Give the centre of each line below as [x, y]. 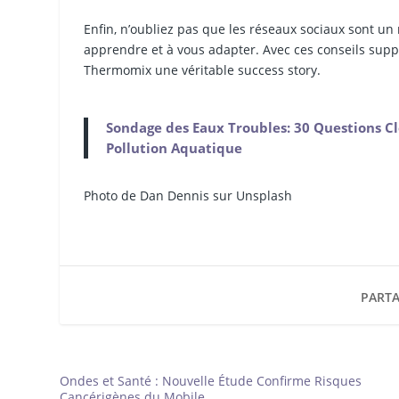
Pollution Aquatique [175, 147]
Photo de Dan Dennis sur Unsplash [188, 195]
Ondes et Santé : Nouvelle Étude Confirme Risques [211, 380]
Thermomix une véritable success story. [203, 69]
